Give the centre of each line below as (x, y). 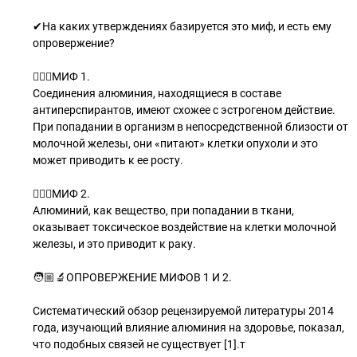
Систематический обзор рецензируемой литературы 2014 (183, 311)
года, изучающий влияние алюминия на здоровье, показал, (188, 328)
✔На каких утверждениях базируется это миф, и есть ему (182, 26)
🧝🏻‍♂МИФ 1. (61, 76)
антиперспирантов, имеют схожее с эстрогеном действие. (184, 110)
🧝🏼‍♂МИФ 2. (61, 194)
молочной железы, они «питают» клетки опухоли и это (175, 143)
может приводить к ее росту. (108, 160)
